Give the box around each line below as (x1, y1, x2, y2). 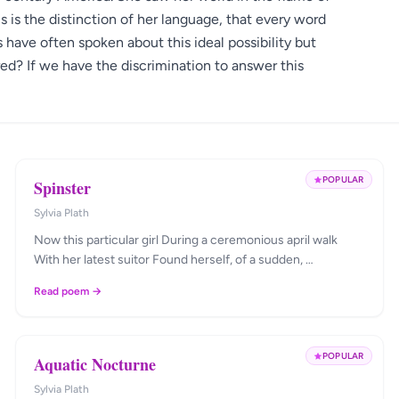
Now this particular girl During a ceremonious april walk (34, 232, 338, 248)
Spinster (34, 176, 92, 199)
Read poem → (34, 285, 102, 297)
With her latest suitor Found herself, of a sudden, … (34, 252, 314, 267)
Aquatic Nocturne (34, 353, 157, 376)
